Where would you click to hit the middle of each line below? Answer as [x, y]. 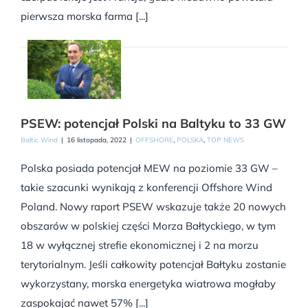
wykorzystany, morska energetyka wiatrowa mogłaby [148, 284]
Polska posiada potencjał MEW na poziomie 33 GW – [149, 168]
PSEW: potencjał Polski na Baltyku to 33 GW [153, 124]
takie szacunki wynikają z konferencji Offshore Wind [146, 188]
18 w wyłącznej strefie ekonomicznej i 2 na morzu [140, 245]
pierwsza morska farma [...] [85, 16]
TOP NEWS [225, 140]
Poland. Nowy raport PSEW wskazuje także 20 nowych [153, 207]
